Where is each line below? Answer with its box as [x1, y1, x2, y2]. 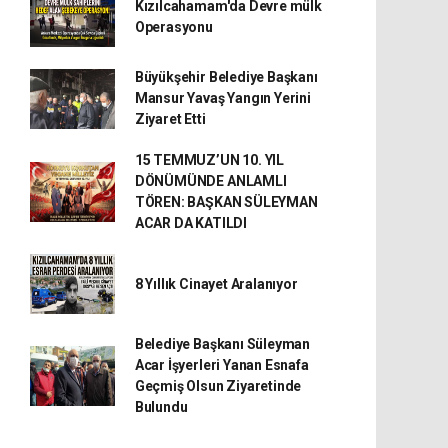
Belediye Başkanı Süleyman [134, 336, 311, 352]
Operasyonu [134, 19, 213, 35]
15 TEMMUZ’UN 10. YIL [134, 152, 284, 168]
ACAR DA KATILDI [134, 215, 247, 231]
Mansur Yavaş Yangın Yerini [134, 90, 311, 106]
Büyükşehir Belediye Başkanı [134, 69, 318, 85]
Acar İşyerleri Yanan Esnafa [134, 357, 309, 373]
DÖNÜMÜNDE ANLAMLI [134, 173, 287, 189]
